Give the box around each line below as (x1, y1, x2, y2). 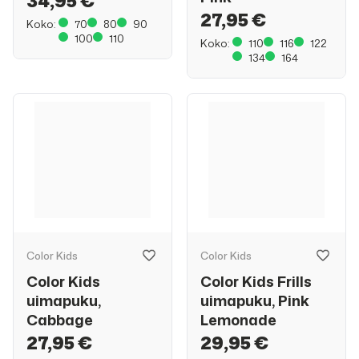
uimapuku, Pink (200, 290, 309, 311)
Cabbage (26, 309, 93, 330)
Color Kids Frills (200, 271, 312, 292)
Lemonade (200, 309, 276, 330)
